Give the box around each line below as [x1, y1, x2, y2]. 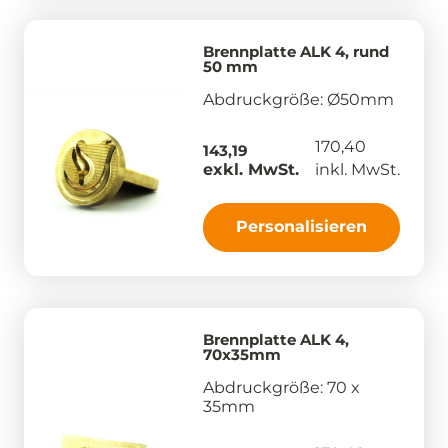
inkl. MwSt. [315, 159, 400, 179]
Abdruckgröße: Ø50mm [203, 89, 394, 109]
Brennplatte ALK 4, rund [203, 41, 389, 61]
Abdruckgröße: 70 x [203, 377, 360, 397]
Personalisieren [236, 216, 367, 236]
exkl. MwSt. [203, 159, 299, 179]
